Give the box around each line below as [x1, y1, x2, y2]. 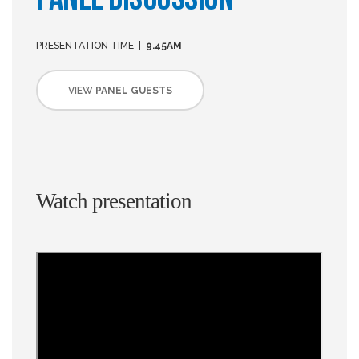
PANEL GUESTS [95, 84, 172, 96]
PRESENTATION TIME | [36, 39, 146, 51]
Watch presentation [36, 188, 192, 213]
